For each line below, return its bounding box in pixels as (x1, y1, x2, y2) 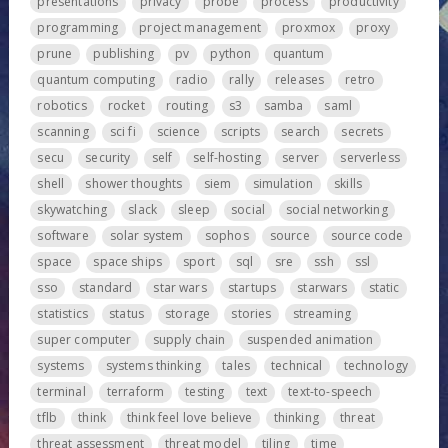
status (109, 305, 145, 323)
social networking (286, 201, 388, 219)
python (210, 45, 252, 63)
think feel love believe (127, 409, 253, 427)
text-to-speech (288, 383, 373, 401)
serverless (340, 149, 400, 167)
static (368, 279, 400, 297)
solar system (109, 227, 184, 245)
